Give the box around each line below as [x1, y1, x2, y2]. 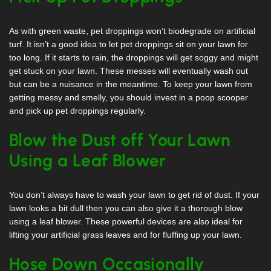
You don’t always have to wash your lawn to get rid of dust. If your [9, 190, 260, 200]
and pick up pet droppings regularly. [9, 106, 148, 116]
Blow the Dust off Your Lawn [9, 129, 231, 151]
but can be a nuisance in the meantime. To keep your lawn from [9, 79, 252, 90]
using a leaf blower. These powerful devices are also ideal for [9, 217, 243, 227]
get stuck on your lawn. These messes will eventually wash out [9, 66, 248, 76]
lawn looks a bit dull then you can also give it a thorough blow [9, 203, 243, 214]
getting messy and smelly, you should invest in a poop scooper [9, 93, 248, 103]
